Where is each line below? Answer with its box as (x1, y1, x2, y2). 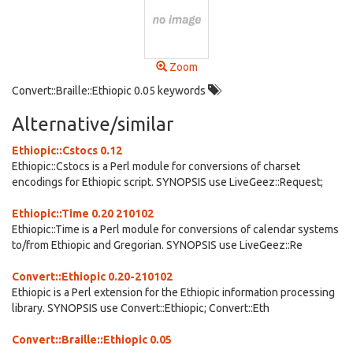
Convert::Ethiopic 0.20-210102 (12, 270, 173, 283)
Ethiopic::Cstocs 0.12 (12, 144, 122, 157)
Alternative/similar (12, 113, 173, 135)
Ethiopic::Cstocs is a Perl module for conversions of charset (12, 160, 300, 173)
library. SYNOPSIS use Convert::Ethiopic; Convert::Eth (12, 302, 269, 314)
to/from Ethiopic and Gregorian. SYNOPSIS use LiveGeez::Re (12, 239, 303, 251)
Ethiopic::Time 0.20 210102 (12, 207, 154, 220)
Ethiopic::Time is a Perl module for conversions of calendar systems (12, 223, 339, 236)
